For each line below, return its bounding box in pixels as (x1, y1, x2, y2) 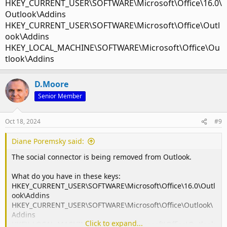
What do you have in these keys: (12, 171, 121, 181)
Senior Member (38, 92, 82, 101)
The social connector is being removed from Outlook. (12, 152, 192, 162)
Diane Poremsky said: (12, 136, 84, 146)
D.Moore (34, 79, 68, 90)
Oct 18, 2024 (5, 117, 41, 126)
